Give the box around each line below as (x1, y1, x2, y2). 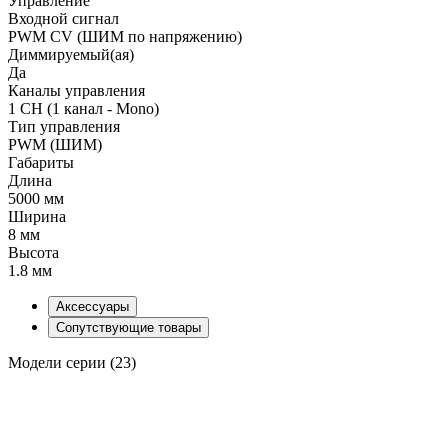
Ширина (8, 207, 66, 225)
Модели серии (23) (8, 353, 136, 371)
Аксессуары (56, 298, 129, 314)
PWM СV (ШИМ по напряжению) (8, 27, 242, 45)
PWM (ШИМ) (8, 135, 102, 153)
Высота (8, 243, 59, 261)
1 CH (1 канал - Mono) (8, 99, 159, 117)
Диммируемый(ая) (8, 45, 134, 63)
